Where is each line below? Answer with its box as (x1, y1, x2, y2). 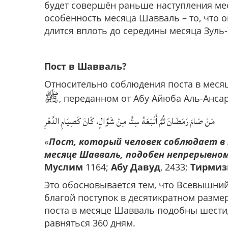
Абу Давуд (111, 161, 160, 174)
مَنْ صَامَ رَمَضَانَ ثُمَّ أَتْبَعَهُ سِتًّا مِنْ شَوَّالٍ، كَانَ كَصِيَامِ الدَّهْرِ (44, 112, 215, 131)
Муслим (44, 161, 83, 174)
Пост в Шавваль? (44, 60, 127, 73)
